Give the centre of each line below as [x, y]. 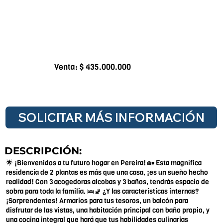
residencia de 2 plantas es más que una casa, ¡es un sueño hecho [107, 172]
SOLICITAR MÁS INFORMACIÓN [111, 117]
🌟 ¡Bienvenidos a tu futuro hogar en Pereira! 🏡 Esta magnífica [104, 163]
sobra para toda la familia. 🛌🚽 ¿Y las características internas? [103, 191]
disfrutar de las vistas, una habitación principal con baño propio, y [108, 210]
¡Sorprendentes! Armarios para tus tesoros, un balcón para [97, 201]
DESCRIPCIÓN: [43, 151]
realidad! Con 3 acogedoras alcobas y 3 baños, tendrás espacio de [108, 182]
